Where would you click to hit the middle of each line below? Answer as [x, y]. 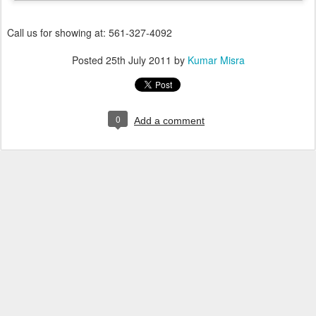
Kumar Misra [216, 60]
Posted [89, 60]
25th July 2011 [138, 60]
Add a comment [169, 121]
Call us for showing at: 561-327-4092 [90, 33]
